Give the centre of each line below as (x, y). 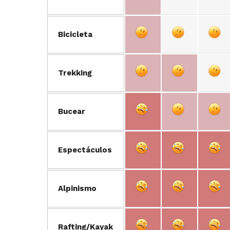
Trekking (75, 73)
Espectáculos (85, 150)
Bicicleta (75, 34)
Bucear (72, 111)
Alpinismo (77, 188)
